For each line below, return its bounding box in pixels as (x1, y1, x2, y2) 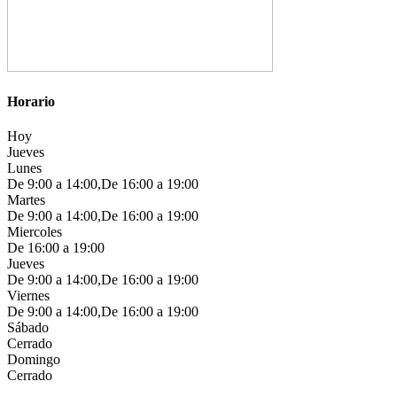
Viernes (7, 288, 50, 304)
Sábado (7, 320, 49, 336)
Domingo (7, 352, 60, 368)
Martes (7, 192, 45, 208)
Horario (7, 93, 55, 109)
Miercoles (7, 224, 62, 240)
